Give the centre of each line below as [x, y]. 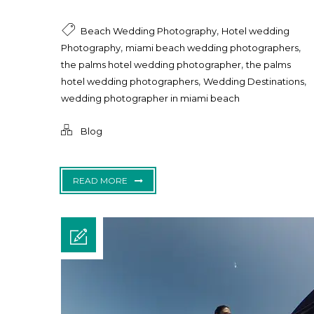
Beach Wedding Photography [149, 31]
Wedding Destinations [254, 82]
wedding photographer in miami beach [150, 98]
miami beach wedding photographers [212, 48]
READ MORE [100, 181]
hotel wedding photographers [130, 82]
